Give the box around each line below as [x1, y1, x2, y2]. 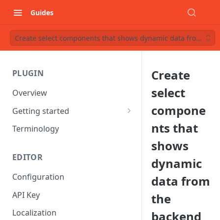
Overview [12, 87, 47, 98]
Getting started [12, 105, 69, 116]
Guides [30, 7, 54, 17]
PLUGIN [12, 68, 44, 79]
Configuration [12, 171, 64, 183]
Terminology [12, 123, 59, 135]
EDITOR [12, 152, 43, 163]
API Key [12, 189, 40, 200]
